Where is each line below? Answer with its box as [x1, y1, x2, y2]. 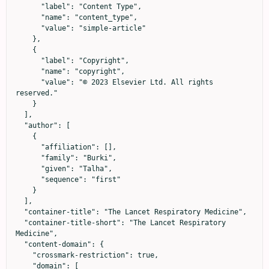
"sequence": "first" [16, 175, 41, 184]
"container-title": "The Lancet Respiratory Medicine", [16, 208, 24, 217]
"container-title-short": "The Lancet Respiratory [16, 219, 24, 228]
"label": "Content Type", [16, 2, 41, 11]
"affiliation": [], [16, 143, 41, 152]
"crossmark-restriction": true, [16, 251, 32, 260]
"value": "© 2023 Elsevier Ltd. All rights [16, 78, 41, 87]
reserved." [16, 89, 58, 98]
